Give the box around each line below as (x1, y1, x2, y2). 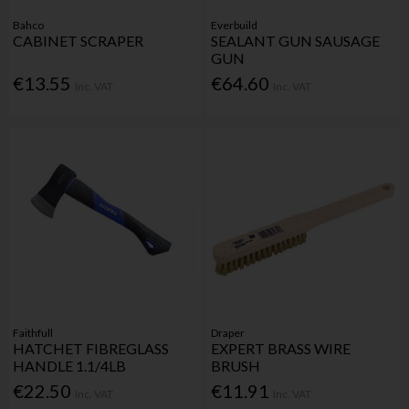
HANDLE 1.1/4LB (13, 356, 127, 374)
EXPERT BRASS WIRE (211, 339, 351, 357)
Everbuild (211, 17, 258, 32)
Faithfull (13, 325, 54, 340)
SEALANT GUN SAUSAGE (211, 31, 381, 49)
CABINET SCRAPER (13, 31, 144, 49)
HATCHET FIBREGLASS (13, 339, 170, 357)
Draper (211, 325, 246, 340)
